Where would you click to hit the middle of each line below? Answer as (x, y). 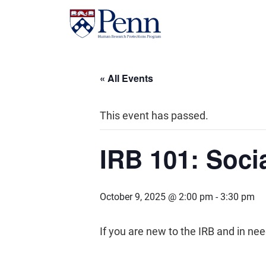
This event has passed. (154, 115)
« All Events (126, 78)
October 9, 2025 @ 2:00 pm (156, 197)
